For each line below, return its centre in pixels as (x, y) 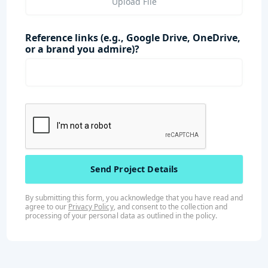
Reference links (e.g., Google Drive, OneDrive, (133, 37)
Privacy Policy (91, 206)
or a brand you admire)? (82, 49)
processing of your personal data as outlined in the (110, 215)
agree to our (47, 206)
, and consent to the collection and (170, 206)
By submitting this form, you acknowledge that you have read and (134, 197)
